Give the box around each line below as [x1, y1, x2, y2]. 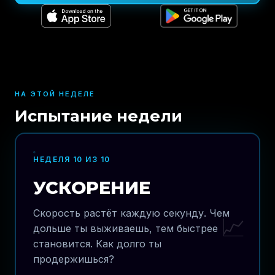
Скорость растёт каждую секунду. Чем [33, 207, 230, 219]
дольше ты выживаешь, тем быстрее [33, 222, 218, 234]
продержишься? [33, 253, 114, 265]
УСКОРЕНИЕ [33, 177, 150, 198]
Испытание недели [15, 106, 182, 125]
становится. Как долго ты [33, 238, 161, 250]
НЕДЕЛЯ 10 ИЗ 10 [33, 155, 110, 164]
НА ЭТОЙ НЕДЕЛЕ [15, 90, 95, 98]
